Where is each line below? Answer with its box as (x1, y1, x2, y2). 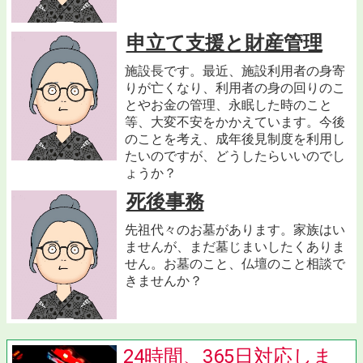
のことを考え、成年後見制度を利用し (124, 131, 345, 147)
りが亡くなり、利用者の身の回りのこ (124, 80, 345, 96)
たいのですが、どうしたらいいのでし (124, 148, 345, 164)
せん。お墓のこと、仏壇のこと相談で (124, 256, 345, 272)
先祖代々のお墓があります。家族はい (124, 222, 345, 238)
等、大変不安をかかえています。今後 (124, 114, 345, 130)
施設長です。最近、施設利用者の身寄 (124, 63, 345, 79)
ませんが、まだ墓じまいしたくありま (124, 239, 345, 255)
